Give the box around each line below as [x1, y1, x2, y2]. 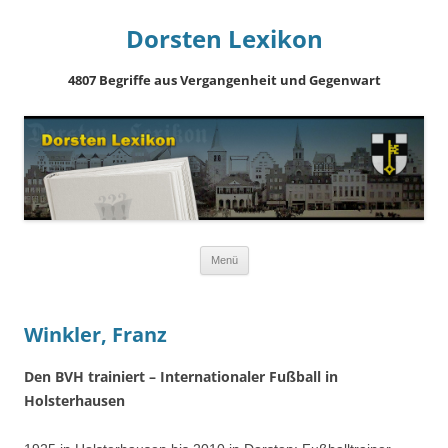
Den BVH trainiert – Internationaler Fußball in [24, 366, 338, 386]
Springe [248, 245, 298, 262]
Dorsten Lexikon [125, 22, 323, 55]
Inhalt [248, 273, 284, 290]
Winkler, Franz [24, 321, 167, 349]
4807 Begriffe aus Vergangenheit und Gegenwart [67, 71, 381, 89]
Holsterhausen [24, 390, 125, 410]
